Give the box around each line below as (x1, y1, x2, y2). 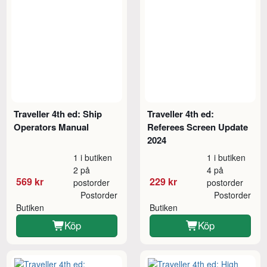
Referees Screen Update (147, 120, 249, 133)
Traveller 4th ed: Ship (14, 107, 103, 120)
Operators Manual (14, 120, 89, 133)
